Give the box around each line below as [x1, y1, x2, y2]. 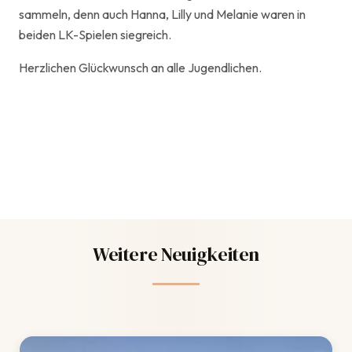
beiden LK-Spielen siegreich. [19, 27, 171, 42]
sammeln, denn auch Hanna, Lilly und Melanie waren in [19, 6, 306, 22]
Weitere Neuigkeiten [92, 241, 260, 267]
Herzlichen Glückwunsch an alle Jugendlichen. [19, 60, 262, 75]
